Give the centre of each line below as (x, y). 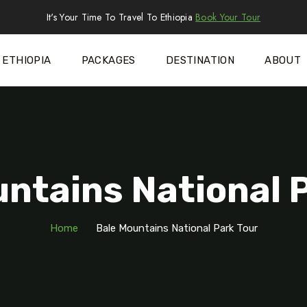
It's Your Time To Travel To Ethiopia (121, 17)
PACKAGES (108, 61)
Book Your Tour (228, 17)
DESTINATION (200, 61)
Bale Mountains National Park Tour (176, 229)
